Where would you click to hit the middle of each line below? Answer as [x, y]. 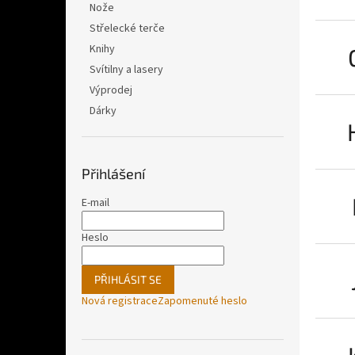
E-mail [95, 203]
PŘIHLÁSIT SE [128, 279]
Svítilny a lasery [126, 70]
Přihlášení [113, 174]
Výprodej [111, 90]
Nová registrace [120, 301]
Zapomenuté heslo [202, 301]
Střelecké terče [127, 29]
